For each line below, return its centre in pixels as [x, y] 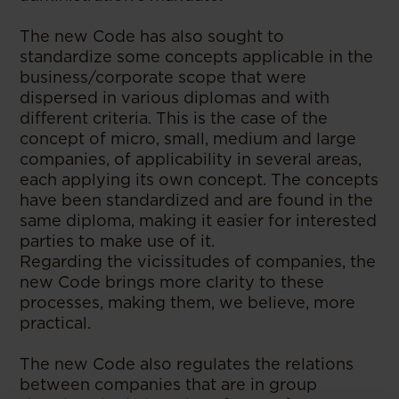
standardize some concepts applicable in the [197, 57]
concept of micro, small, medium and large [188, 139]
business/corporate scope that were [163, 77]
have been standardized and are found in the [197, 200]
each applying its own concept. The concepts [199, 180]
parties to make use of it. [118, 241]
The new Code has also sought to [152, 37]
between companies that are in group [169, 385]
